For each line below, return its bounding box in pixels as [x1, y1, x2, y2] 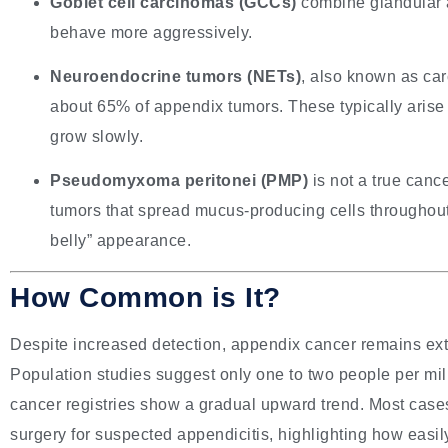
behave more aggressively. [50, 23, 253, 41]
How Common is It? [10, 281, 281, 313]
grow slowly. [50, 128, 143, 146]
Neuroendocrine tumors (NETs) [50, 68, 301, 86]
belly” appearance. [50, 232, 191, 250]
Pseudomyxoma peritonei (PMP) [50, 172, 308, 190]
